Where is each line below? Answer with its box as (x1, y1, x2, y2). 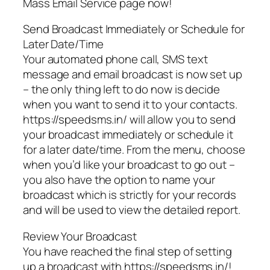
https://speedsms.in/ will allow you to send (23, 111, 236, 128)
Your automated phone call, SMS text (23, 51, 208, 67)
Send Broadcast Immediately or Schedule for (23, 21, 245, 37)
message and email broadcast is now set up (23, 66, 242, 83)
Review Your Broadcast (23, 228, 137, 244)
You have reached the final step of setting (23, 243, 232, 259)
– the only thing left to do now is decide (23, 81, 220, 98)
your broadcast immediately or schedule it (23, 127, 233, 143)
